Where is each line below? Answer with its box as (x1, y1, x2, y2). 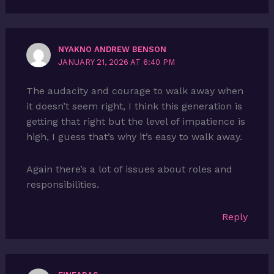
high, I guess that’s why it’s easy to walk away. (26, 130, 242, 143)
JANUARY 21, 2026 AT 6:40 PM (58, 57, 176, 67)
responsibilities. (26, 178, 99, 190)
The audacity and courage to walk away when (26, 84, 243, 97)
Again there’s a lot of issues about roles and (26, 163, 232, 175)
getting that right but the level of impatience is (26, 115, 245, 127)
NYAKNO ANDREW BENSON (58, 45, 167, 54)
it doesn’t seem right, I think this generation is (26, 100, 242, 112)
